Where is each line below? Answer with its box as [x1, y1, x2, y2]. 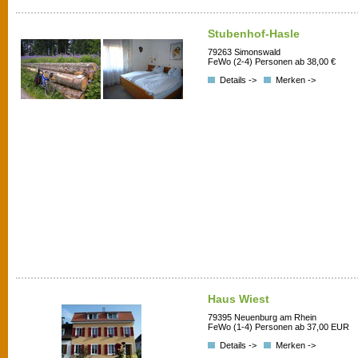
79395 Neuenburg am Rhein [208, 312, 316, 323]
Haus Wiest [208, 292, 269, 305]
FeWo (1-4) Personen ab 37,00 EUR [208, 322, 349, 332]
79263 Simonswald [208, 47, 280, 58]
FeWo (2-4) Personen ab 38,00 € [208, 57, 336, 67]
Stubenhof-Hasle [208, 27, 300, 40]
